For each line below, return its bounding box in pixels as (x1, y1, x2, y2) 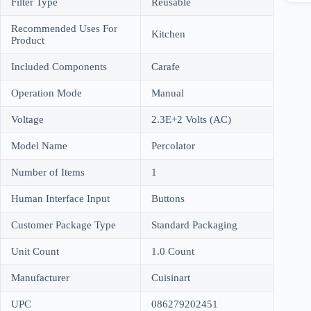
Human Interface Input (11, 192, 110, 204)
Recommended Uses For (11, 22, 117, 34)
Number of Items (11, 166, 85, 178)
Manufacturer (11, 271, 69, 283)
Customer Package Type (11, 219, 116, 230)
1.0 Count (151, 245, 194, 257)
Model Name (11, 140, 67, 151)
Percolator (151, 140, 195, 151)
